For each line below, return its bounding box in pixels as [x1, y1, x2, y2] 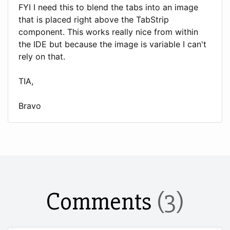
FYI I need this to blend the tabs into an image [18, 2, 198, 12]
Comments [46, 186, 157, 217]
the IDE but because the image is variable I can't [18, 39, 206, 49]
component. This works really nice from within [18, 26, 198, 37]
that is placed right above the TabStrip [18, 14, 169, 25]
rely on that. [18, 51, 65, 62]
